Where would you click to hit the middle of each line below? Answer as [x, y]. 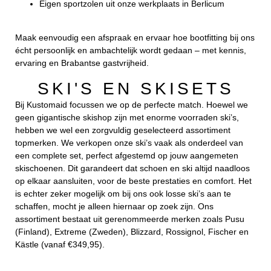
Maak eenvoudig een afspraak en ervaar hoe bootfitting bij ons [135, 38]
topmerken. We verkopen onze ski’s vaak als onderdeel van [129, 142]
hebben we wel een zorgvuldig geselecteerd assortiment [123, 130]
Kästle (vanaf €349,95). [60, 244]
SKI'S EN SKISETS [135, 88]
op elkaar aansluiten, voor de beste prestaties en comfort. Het [133, 181]
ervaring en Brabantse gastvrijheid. [82, 63]
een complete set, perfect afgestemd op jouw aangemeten [127, 155]
